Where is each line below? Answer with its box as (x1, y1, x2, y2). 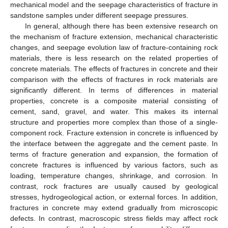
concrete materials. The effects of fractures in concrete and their (10, 64, 218, 73)
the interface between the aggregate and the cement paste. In (10, 139, 218, 148)
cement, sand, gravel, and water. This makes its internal (10, 107, 218, 116)
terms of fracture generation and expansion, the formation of (10, 150, 218, 158)
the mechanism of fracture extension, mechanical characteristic (10, 32, 218, 41)
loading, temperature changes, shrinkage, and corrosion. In (10, 171, 218, 180)
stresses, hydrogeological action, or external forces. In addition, (10, 192, 218, 201)
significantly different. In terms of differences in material (10, 85, 218, 94)
